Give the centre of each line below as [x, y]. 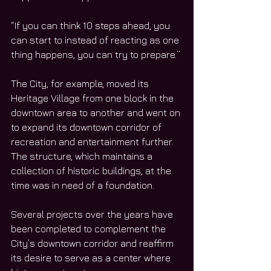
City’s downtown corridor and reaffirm [93, 243]
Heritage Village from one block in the [93, 98]
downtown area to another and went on [97, 113]
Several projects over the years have [93, 214]
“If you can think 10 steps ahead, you [92, 26]
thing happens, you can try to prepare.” [96, 55]
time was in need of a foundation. [84, 185]
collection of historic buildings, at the [92, 171]
